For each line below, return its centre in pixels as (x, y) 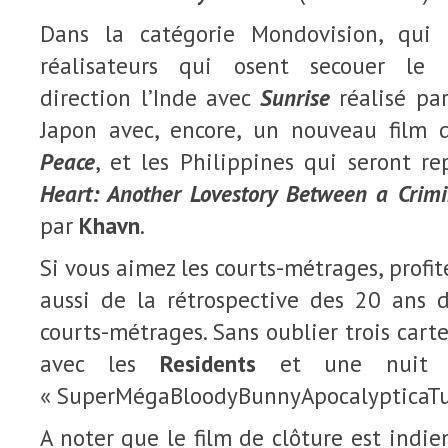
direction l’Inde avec (150, 97)
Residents (207, 363)
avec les (100, 363)
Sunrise (294, 97)
